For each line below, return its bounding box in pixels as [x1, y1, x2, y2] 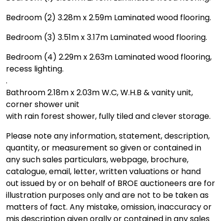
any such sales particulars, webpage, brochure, [6, 153, 188, 165]
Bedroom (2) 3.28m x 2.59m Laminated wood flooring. [6, 11, 211, 23]
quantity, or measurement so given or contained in [6, 142, 201, 153]
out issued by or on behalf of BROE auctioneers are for [6, 177, 215, 189]
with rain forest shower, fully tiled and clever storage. [6, 110, 211, 122]
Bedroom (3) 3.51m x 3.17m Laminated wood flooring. [6, 31, 207, 43]
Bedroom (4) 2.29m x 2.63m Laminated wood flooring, [6, 51, 212, 63]
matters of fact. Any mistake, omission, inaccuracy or [6, 201, 212, 213]
